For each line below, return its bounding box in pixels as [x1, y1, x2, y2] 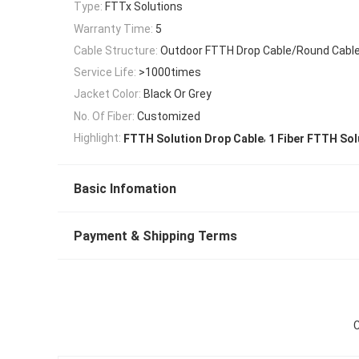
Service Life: [74, 66, 136, 79]
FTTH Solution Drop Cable [123, 131, 264, 145]
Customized [137, 109, 200, 123]
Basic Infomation [74, 180, 176, 196]
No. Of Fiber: [74, 109, 135, 123]
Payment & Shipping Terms [74, 228, 237, 244]
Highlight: [74, 131, 121, 145]
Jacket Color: [74, 87, 141, 101]
